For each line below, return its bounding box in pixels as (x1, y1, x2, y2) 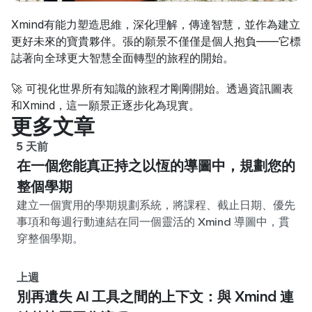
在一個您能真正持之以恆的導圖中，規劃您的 (17, 157, 295, 173)
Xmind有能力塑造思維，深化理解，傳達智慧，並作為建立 (11, 17, 300, 31)
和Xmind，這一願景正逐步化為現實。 (11, 97, 200, 112)
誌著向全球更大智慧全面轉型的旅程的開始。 (11, 50, 234, 65)
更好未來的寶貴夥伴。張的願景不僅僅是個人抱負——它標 (11, 33, 301, 48)
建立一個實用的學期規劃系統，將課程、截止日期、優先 (17, 198, 295, 211)
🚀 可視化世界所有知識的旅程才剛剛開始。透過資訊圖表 (11, 81, 293, 95)
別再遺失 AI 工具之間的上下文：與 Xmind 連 (17, 288, 294, 304)
